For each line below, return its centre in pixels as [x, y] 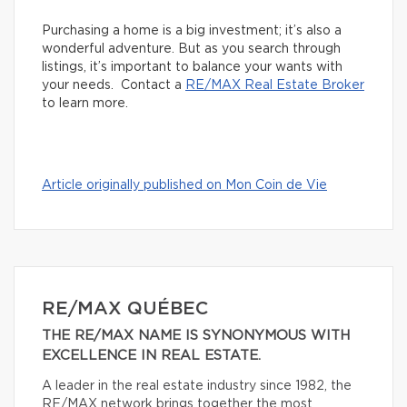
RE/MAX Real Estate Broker [275, 85]
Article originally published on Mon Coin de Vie [184, 185]
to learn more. [85, 103]
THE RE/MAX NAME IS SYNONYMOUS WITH [196, 335]
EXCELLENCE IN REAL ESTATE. [151, 355]
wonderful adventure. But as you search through [191, 49]
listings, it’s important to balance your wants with [192, 67]
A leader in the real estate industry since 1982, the [197, 386]
